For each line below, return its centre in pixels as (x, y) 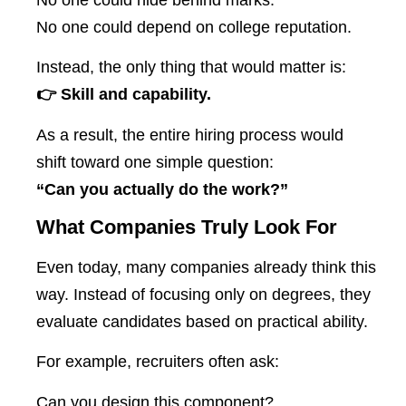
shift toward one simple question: (155, 162)
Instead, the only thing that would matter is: (191, 68)
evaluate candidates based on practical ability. (202, 321)
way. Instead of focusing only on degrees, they (203, 294)
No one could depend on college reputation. (194, 27)
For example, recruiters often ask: (158, 362)
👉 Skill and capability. (124, 95)
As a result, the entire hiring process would (190, 135)
